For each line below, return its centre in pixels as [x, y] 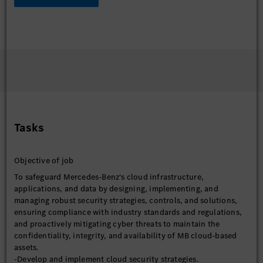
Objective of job [44, 161]
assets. [26, 247]
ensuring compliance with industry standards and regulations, [128, 212]
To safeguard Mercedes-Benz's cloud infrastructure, [109, 177]
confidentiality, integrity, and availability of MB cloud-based [126, 236]
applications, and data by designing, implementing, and [116, 189]
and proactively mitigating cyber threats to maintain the [117, 224]
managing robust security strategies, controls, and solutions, [126, 200]
